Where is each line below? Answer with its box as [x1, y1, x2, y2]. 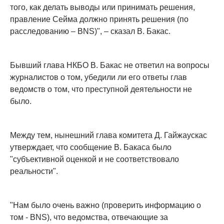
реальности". [10, 167, 58, 176]
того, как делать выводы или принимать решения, [10, 3, 195, 12]
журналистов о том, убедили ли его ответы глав [10, 73, 187, 82]
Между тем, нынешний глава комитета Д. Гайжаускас [10, 131, 207, 140]
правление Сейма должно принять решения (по [10, 15, 188, 24]
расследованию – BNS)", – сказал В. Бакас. [10, 27, 170, 36]
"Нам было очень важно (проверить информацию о [10, 201, 201, 210]
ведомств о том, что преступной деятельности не [10, 85, 192, 94]
